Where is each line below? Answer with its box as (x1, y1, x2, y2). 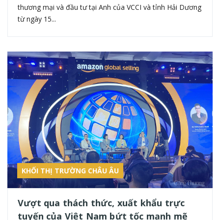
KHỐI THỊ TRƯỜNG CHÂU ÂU (22, 166, 119, 176)
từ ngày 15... (18, 14, 56, 24)
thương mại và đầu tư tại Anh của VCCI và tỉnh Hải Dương (18, 2, 201, 12)
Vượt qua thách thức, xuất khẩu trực (18, 197, 185, 209)
